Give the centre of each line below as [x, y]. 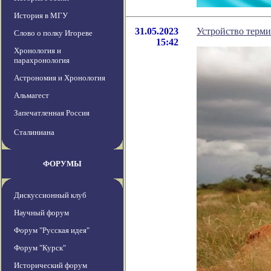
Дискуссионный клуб [50, 195]
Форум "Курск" [40, 248]
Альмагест [31, 96]
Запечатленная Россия [52, 113]
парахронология [42, 60]
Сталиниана [34, 132]
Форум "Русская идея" [52, 230]
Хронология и [38, 51]
